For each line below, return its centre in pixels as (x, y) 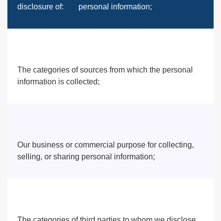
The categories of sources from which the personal (105, 70)
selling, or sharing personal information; (86, 157)
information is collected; (58, 82)
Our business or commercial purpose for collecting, (106, 145)
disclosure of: (40, 7)
